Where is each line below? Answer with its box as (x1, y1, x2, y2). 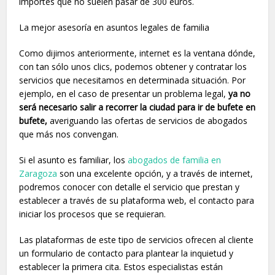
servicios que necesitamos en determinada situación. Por (19, 74, 246, 86)
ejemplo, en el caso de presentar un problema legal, (19, 87, 229, 99)
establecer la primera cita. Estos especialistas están (19, 260, 223, 273)
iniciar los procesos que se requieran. (19, 207, 169, 220)
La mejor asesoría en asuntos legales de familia (19, 21, 210, 33)
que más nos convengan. (19, 128, 119, 140)
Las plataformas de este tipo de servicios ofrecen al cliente (19, 233, 254, 246)
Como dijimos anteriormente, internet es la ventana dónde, (19, 47, 256, 59)
